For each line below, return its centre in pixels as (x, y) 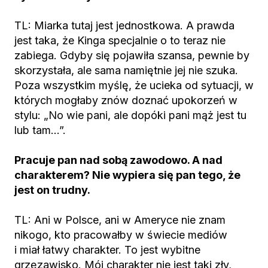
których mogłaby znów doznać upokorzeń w (126, 100)
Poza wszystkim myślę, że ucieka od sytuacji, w (134, 85)
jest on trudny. (52, 190)
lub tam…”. (40, 130)
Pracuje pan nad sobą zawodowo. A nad (118, 160)
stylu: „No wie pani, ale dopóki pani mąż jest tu (130, 115)
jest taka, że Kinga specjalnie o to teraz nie (120, 40)
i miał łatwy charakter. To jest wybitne (107, 250)
